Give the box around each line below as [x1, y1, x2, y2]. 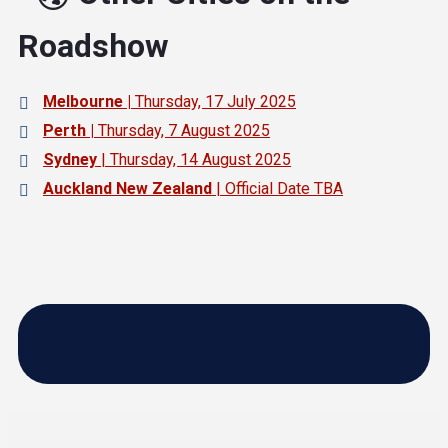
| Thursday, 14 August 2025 [97, 149, 291, 169]
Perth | [43, 120, 94, 140]
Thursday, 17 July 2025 [135, 91, 296, 111]
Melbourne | [43, 91, 135, 111]
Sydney [43, 149, 97, 169]
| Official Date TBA [212, 178, 343, 198]
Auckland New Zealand [43, 178, 212, 198]
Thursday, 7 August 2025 [94, 120, 270, 140]
